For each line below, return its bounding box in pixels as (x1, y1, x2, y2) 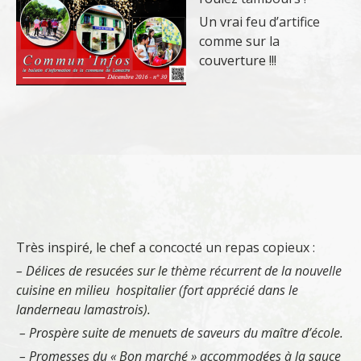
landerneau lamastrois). (16, 301, 151, 318)
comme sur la (199, 32, 280, 50)
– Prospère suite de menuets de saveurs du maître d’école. (16, 324, 343, 342)
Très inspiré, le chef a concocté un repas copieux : (16, 239, 315, 256)
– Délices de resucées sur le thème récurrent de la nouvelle (16, 262, 342, 280)
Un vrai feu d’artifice (199, 13, 320, 31)
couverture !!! (199, 52, 276, 69)
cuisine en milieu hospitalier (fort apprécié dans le (16, 281, 298, 299)
